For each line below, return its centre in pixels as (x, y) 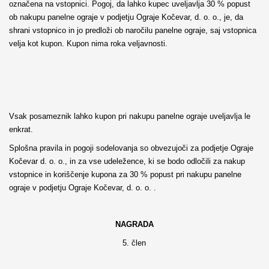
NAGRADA (134, 224)
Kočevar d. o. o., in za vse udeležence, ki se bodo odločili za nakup (127, 161)
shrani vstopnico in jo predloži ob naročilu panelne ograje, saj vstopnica (132, 31)
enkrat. (21, 130)
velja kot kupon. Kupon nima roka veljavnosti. (88, 44)
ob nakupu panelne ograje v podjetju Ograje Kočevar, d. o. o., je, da (126, 17)
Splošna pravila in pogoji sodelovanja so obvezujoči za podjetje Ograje (131, 148)
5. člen (134, 243)
